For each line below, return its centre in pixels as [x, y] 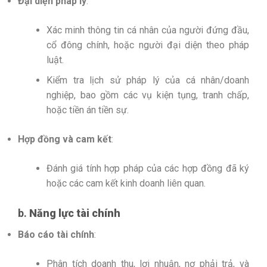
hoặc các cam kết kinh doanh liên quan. [126, 184]
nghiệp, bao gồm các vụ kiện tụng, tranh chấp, [148, 95]
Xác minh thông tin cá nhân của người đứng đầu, [148, 30]
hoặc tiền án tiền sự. [88, 110]
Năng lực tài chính [75, 213]
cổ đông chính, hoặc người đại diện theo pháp [148, 45]
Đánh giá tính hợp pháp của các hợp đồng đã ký [148, 169]
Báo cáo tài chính [56, 235]
